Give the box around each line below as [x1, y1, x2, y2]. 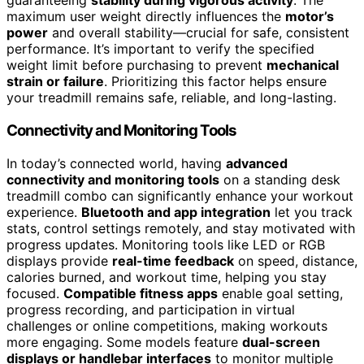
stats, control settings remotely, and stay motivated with [6, 219, 355, 236]
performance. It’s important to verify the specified [6, 41, 314, 58]
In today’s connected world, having [6, 154, 226, 171]
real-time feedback [112, 252, 234, 269]
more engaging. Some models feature [6, 333, 242, 350]
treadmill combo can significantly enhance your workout [6, 187, 353, 204]
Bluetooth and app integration [81, 203, 271, 220]
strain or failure [6, 73, 104, 90]
